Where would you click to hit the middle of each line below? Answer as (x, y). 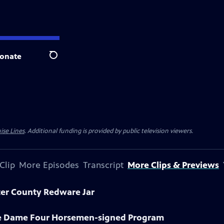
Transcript (103, 165)
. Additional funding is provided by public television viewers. (109, 131)
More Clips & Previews (173, 165)
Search (61, 60)
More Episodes (49, 165)
